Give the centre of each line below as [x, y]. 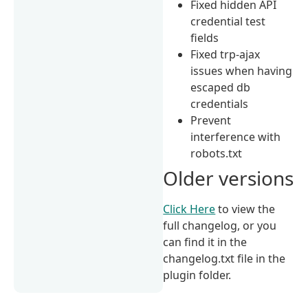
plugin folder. [197, 275]
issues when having [242, 70]
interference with [236, 136]
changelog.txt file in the [224, 258]
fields [205, 37]
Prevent [211, 120]
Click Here [189, 209]
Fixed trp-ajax [225, 54]
